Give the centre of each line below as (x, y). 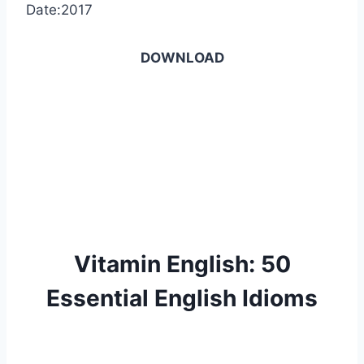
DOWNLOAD (182, 58)
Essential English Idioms (182, 299)
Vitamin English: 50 (182, 264)
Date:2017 (59, 10)
